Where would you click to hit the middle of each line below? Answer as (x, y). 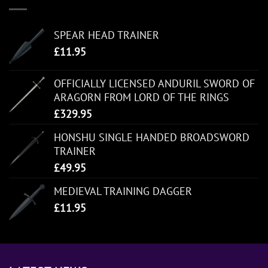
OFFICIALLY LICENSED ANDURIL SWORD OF (154, 84)
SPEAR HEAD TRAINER (106, 35)
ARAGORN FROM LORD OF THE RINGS (141, 98)
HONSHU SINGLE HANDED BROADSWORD (152, 138)
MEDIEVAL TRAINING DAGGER (123, 191)
